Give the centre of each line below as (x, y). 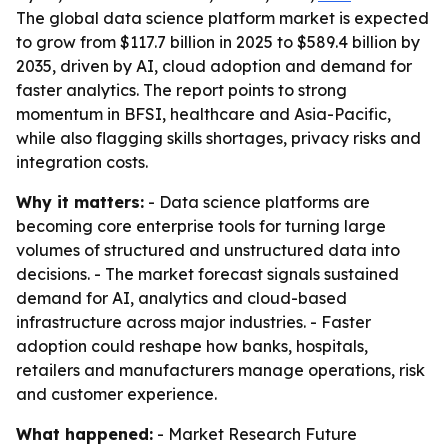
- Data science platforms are (257, 202)
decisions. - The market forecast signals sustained (207, 274)
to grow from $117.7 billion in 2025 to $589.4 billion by (218, 42)
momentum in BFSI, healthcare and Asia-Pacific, (203, 114)
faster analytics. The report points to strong (181, 90)
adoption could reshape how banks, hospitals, (192, 346)
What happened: (84, 434)
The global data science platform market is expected (222, 18)
